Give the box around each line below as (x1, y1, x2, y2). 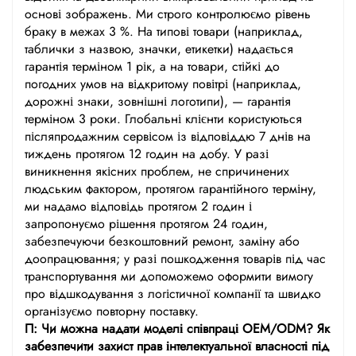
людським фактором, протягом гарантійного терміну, (25, 179, 316, 198)
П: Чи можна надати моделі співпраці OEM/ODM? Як (25, 319, 330, 338)
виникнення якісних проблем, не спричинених (25, 161, 289, 180)
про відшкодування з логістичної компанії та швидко (25, 284, 321, 303)
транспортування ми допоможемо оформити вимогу (25, 266, 313, 285)
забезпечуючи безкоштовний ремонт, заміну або (25, 231, 300, 250)
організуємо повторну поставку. (25, 301, 199, 320)
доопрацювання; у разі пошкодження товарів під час (25, 249, 326, 268)
